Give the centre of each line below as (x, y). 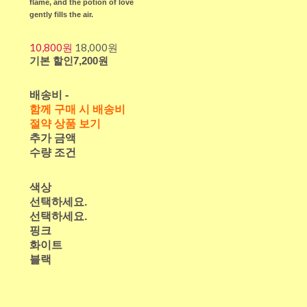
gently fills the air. (61, 14)
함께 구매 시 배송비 (77, 109)
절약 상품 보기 (65, 123)
